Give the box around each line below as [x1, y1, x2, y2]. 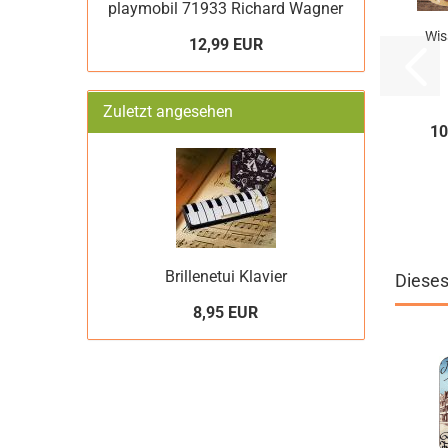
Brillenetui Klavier [164, 267, 287, 286]
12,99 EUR [188, 35, 263, 54]
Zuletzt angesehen [103, 102, 233, 121]
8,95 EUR [193, 303, 259, 322]
